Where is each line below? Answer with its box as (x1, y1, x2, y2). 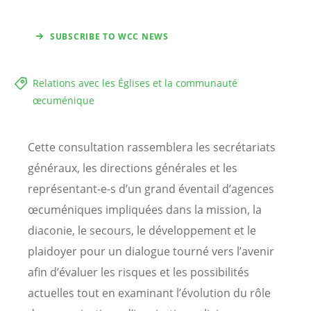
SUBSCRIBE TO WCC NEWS (50, 31, 169, 43)
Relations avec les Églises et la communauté (33, 76, 237, 90)
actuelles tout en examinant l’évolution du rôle (28, 285, 271, 301)
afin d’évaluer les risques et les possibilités (28, 264, 249, 280)
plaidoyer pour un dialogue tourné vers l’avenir (28, 244, 274, 260)
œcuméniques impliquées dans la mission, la (28, 202, 262, 218)
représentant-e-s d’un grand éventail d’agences (28, 181, 274, 197)
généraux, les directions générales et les (28, 160, 237, 176)
